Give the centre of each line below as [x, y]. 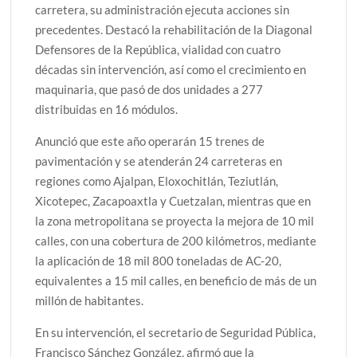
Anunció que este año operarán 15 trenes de [150, 141]
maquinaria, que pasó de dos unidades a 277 [149, 89]
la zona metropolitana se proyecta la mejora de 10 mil [175, 220]
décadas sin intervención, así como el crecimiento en [171, 69]
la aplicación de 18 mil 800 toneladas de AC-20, [159, 260]
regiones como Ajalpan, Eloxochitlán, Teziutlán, [157, 180]
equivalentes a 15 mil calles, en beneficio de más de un [176, 280]
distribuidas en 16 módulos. [107, 109]
